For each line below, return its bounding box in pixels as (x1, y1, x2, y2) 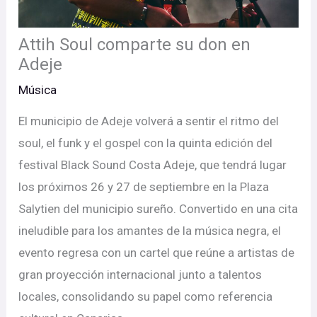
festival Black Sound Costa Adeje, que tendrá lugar (18, 158, 287, 173)
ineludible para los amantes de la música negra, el (18, 224, 282, 238)
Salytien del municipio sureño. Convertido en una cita (18, 202, 299, 217)
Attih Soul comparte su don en (18, 35, 251, 55)
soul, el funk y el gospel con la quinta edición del (18, 136, 273, 151)
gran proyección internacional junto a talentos (18, 267, 263, 282)
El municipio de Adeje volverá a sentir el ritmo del (18, 114, 279, 129)
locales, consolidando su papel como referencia (18, 289, 273, 304)
